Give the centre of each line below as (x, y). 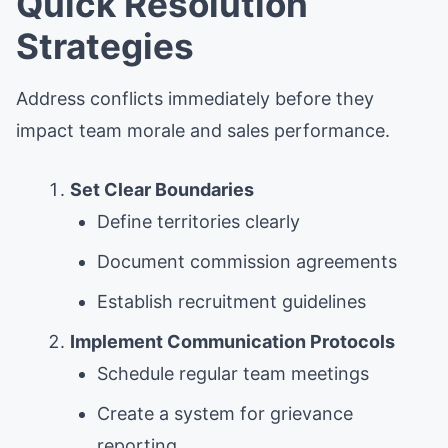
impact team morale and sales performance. (203, 130)
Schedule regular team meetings (233, 373)
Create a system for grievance (225, 413)
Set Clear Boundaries (162, 189)
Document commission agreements (247, 261)
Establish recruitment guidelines (231, 301)
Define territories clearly (198, 221)
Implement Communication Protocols (232, 341)
